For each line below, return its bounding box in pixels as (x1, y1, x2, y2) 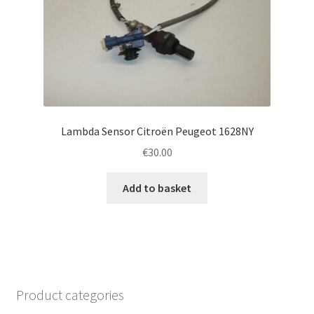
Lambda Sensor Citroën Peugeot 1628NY (60, 123, 254, 138)
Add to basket (123, 181, 191, 196)
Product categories (15, 285, 124, 303)
